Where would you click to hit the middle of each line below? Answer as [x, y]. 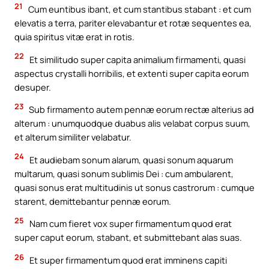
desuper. [33, 87]
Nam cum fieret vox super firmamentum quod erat [130, 224]
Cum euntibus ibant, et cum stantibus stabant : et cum [139, 9]
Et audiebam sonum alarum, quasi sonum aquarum [130, 159]
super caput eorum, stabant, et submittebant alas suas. [128, 237]
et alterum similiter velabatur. [73, 137]
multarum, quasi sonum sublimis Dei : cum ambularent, [124, 173]
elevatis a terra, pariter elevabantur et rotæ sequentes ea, [133, 23]
